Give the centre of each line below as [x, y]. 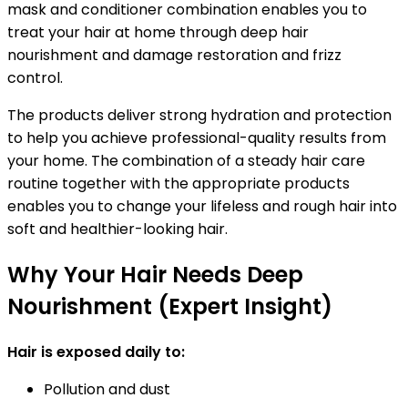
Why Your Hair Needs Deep [155, 274]
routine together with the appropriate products [178, 183]
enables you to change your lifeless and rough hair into [202, 206]
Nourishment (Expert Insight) [170, 306]
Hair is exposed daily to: [96, 352]
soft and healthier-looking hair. [117, 229]
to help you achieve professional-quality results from [197, 138]
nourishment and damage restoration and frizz [174, 55]
